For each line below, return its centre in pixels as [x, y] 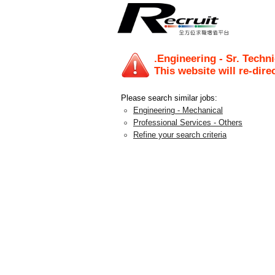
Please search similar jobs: [169, 98]
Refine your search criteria [180, 135]
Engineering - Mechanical [178, 110]
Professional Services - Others [188, 122]
